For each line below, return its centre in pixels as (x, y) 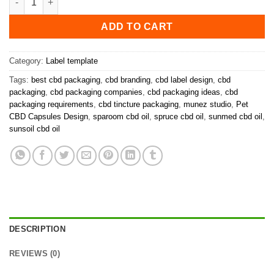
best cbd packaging (66, 80)
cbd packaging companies (96, 92)
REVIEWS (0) (35, 253)
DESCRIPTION (37, 229)
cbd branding (128, 80)
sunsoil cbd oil (35, 128)
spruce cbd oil (179, 116)
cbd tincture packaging (139, 104)
